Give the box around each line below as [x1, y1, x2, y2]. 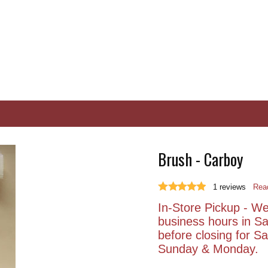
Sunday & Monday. [158, 242, 258, 255]
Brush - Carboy [158, 147, 243, 171]
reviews [220, 182, 246, 191]
